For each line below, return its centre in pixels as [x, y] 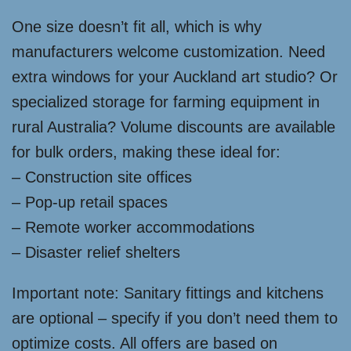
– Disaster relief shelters [96, 252]
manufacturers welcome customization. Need [168, 52]
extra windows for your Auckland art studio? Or [175, 77]
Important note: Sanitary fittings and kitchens [168, 293]
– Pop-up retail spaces [90, 202]
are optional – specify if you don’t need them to [175, 318]
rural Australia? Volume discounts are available [174, 127]
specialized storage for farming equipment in [166, 102]
